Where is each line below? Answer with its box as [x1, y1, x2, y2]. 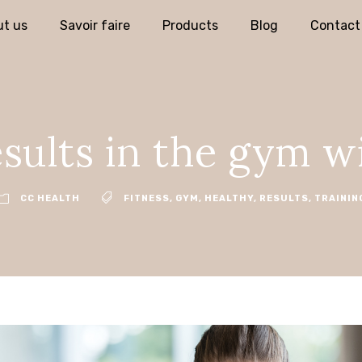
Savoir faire [59, 18, 130, 33]
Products [162, 18, 218, 33]
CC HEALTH [19, 193, 80, 204]
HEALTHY [204, 193, 254, 204]
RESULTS [259, 193, 309, 204]
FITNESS [123, 193, 170, 204]
